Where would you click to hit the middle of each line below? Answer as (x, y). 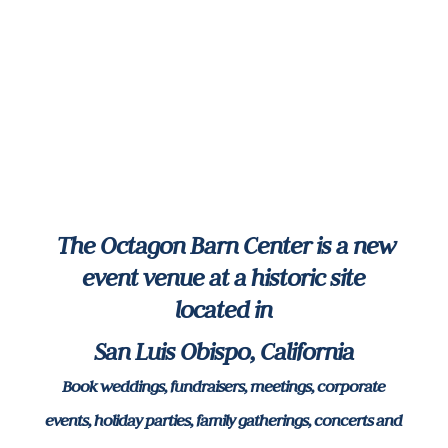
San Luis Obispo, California (223, 352)
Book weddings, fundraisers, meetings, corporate (224, 386)
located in (224, 310)
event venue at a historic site (224, 278)
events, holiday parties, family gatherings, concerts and (224, 420)
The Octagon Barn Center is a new (224, 246)
